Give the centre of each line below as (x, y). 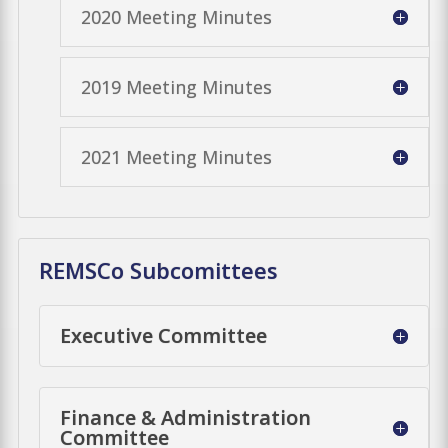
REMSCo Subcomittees (158, 269)
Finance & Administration (186, 417)
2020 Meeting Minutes (176, 16)
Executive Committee (164, 335)
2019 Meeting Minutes (176, 86)
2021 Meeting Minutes (176, 156)
